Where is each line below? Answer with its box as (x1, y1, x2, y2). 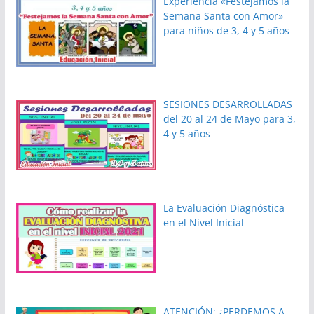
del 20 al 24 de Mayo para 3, (163, 112, 296, 126)
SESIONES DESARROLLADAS (163, 97, 293, 111)
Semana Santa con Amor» (163, 8, 284, 22)
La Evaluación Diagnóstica (163, 201, 285, 215)
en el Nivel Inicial (163, 216, 245, 230)
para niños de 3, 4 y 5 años (163, 23, 290, 37)
